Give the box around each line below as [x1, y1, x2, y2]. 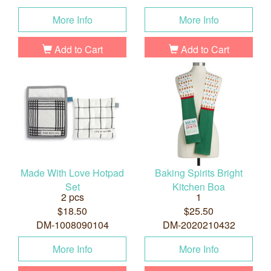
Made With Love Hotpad [21, 166, 124, 180]
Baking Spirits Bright [155, 166, 243, 180]
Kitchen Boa [172, 180, 225, 194]
